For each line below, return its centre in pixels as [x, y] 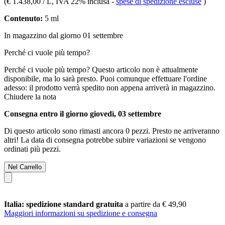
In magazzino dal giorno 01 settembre [64, 35]
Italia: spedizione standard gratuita [65, 204]
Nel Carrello [25, 167]
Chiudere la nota [30, 96]
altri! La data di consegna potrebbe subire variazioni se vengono [105, 140]
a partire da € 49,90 [156, 204]
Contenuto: [23, 18]
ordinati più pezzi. [32, 149]
